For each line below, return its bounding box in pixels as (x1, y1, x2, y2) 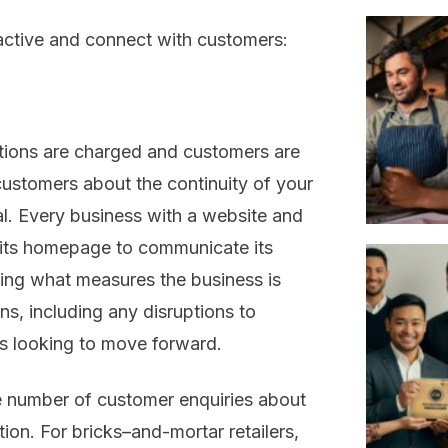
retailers (229, 421, 294, 443)
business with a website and (70, 205, 303, 227)
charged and (74, 141, 183, 163)
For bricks (40, 421, 122, 443)
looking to (13, 333, 101, 355)
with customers (157, 29, 283, 51)
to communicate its (111, 237, 273, 259)
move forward (101, 333, 217, 355)
